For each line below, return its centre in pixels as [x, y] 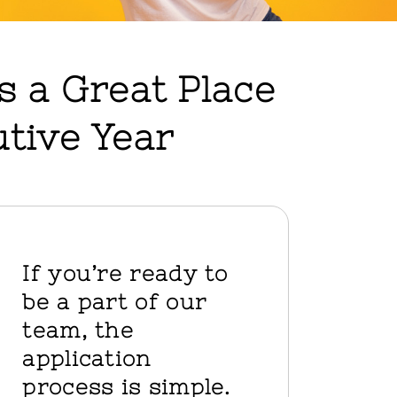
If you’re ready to [125, 273]
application [87, 358]
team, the [78, 330]
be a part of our [115, 301]
